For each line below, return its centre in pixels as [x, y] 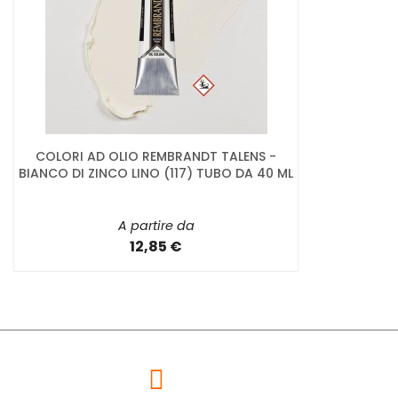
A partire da [156, 226]
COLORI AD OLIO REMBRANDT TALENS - [156, 157]
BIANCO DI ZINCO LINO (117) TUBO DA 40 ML [156, 174]
